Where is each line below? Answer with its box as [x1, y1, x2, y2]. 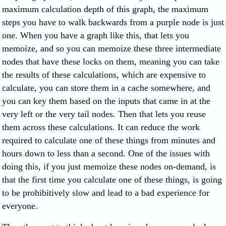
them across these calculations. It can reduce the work [2, 122, 200, 132]
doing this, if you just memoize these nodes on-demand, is [2, 161, 216, 172]
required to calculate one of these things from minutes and [2, 135, 215, 145]
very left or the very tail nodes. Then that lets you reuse [2, 109, 206, 119]
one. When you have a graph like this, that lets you [2, 30, 189, 40]
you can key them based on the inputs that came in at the [2, 96, 210, 106]
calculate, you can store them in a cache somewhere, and [2, 83, 210, 93]
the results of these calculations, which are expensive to [2, 70, 206, 80]
